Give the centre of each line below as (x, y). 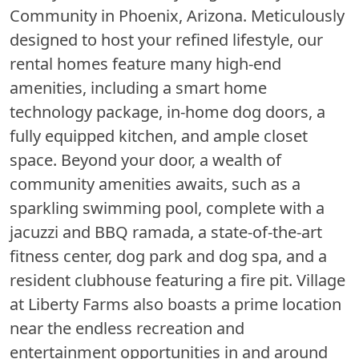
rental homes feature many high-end (145, 63)
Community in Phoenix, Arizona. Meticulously (177, 15)
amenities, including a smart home (138, 87)
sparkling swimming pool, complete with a (167, 208)
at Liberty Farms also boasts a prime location (175, 304)
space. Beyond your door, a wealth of (145, 159)
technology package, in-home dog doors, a (167, 111)
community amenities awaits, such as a (155, 184)
